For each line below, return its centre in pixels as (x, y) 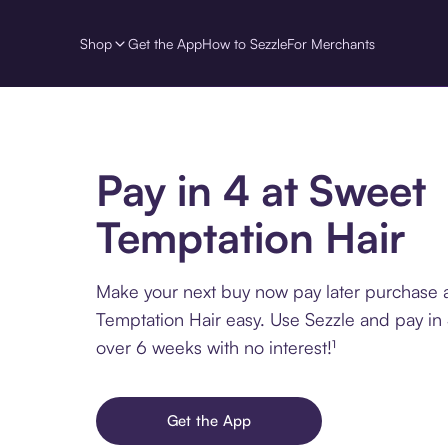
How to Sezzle (244, 43)
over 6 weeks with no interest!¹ (216, 347)
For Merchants (331, 43)
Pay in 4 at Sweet (261, 190)
